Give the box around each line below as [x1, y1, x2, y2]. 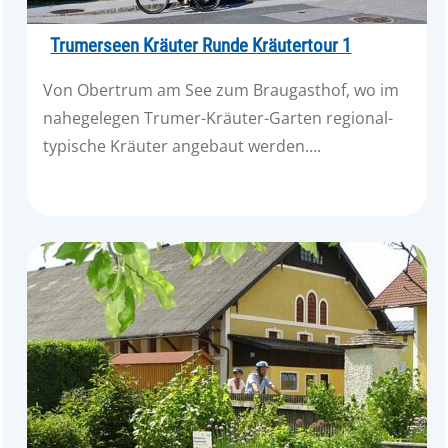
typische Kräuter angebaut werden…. [43, 135, 322, 158]
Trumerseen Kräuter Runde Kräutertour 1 [50, 35, 352, 58]
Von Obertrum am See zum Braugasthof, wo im [43, 79, 400, 102]
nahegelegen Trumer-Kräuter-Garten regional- [43, 107, 394, 130]
